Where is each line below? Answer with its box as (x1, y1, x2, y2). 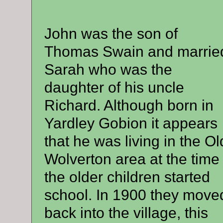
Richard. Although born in (44, 97, 214, 113)
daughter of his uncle (44, 79, 184, 96)
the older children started (44, 169, 210, 185)
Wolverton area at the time (44, 151, 220, 167)
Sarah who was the (44, 61, 172, 78)
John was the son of (44, 25, 178, 42)
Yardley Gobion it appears (44, 115, 218, 131)
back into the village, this (44, 205, 208, 221)
